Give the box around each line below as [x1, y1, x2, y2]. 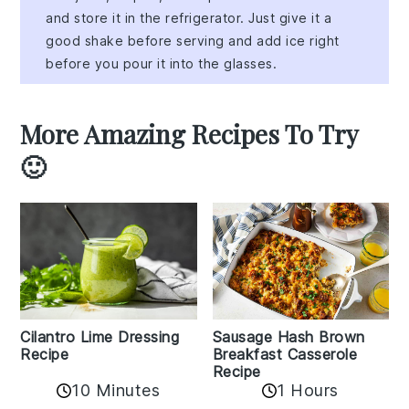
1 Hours [277, 381, 339, 401]
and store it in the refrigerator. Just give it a [46, 9, 332, 26]
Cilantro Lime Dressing [20, 328, 180, 347]
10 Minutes [71, 381, 161, 401]
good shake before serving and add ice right [46, 32, 340, 48]
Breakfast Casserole [212, 345, 357, 364]
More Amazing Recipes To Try [20, 116, 359, 151]
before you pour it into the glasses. [46, 55, 278, 71]
